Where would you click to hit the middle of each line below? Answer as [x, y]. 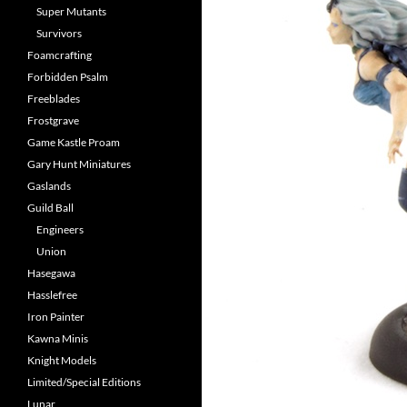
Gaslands [49, 186]
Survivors [59, 33]
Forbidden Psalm [68, 77]
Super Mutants [71, 11]
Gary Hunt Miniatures [79, 164]
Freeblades [54, 99]
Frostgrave [53, 120]
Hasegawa [51, 273]
